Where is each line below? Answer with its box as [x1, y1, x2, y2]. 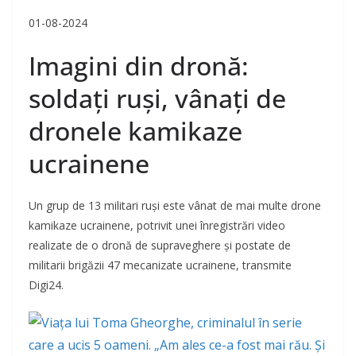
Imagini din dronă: [29, 48, 249, 83]
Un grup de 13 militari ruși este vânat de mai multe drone [29, 198, 321, 214]
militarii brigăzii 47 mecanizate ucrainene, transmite [29, 257, 292, 273]
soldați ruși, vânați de [29, 81, 286, 116]
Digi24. [29, 277, 64, 293]
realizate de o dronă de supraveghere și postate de [29, 238, 291, 253]
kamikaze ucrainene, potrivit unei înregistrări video [29, 218, 285, 234]
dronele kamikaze [29, 114, 242, 149]
